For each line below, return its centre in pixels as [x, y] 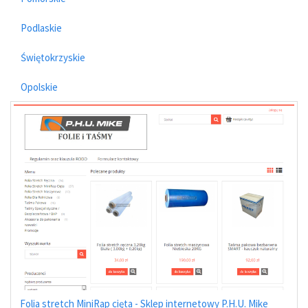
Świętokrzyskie [53, 57]
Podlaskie [41, 27]
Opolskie [39, 87]
